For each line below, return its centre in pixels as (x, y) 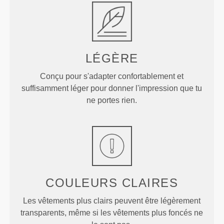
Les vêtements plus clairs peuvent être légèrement (112, 201)
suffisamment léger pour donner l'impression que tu (112, 88)
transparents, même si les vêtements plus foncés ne (112, 213)
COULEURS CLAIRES (112, 183)
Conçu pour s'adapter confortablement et (112, 76)
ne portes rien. (112, 100)
